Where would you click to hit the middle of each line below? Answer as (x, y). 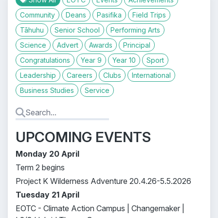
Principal (137, 45)
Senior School (77, 30)
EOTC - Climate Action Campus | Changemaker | (100, 208)
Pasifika (109, 15)
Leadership (38, 75)
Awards (101, 45)
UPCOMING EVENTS (83, 137)
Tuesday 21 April (47, 195)
